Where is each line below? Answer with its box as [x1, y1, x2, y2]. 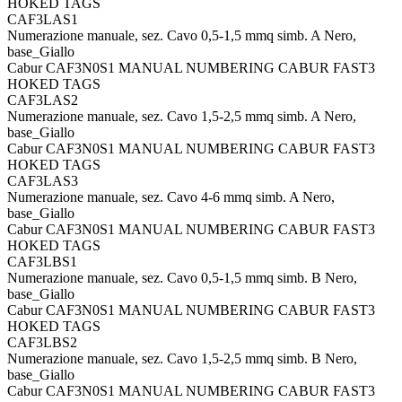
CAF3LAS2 [7, 92, 78, 108]
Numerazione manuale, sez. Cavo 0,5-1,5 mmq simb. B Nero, [7, 270, 357, 285]
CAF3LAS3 [7, 173, 78, 188]
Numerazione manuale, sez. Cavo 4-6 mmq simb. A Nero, [7, 189, 335, 205]
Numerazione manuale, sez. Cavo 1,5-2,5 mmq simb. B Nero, [7, 351, 357, 366]
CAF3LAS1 [7, 12, 78, 27]
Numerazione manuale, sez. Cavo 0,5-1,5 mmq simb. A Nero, [7, 28, 356, 43]
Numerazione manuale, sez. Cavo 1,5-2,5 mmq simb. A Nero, [7, 109, 356, 124]
